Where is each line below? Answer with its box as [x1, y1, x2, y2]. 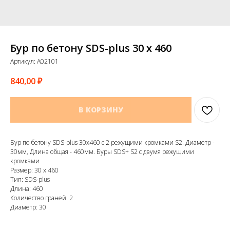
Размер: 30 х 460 [10, 166, 59, 175]
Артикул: [10, 57, 37, 66]
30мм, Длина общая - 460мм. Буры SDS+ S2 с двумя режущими [10, 147, 194, 157]
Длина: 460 [10, 184, 43, 194]
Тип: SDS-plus [10, 175, 50, 184]
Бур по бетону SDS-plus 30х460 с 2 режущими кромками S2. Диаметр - [10, 138, 215, 147]
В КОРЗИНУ [79, 105, 123, 115]
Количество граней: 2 [10, 194, 73, 203]
